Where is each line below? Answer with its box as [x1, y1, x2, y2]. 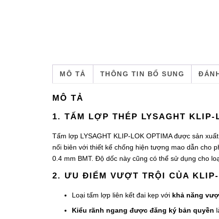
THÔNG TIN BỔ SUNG [100, 69, 184, 78]
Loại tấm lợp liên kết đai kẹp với [72, 191, 170, 199]
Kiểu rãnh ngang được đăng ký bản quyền [72, 206, 214, 214]
